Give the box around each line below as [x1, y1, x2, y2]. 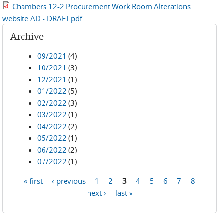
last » [115, 187, 132, 197]
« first [24, 175, 43, 185]
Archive [10, 31, 44, 43]
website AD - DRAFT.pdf [2, 13, 82, 23]
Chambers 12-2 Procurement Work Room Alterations [12, 1, 191, 11]
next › [87, 187, 106, 197]
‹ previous [52, 175, 86, 185]
